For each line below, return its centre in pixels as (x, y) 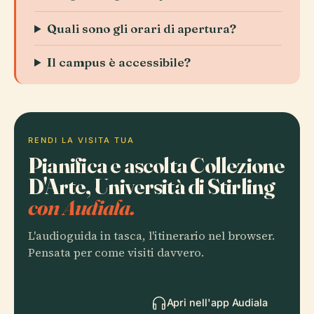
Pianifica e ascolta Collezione (157, 165)
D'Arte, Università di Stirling (152, 186)
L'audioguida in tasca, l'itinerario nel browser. (151, 236)
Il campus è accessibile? (119, 62)
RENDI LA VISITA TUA (81, 140)
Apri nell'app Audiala (217, 302)
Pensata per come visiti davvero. (116, 253)
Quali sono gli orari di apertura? (142, 28)
